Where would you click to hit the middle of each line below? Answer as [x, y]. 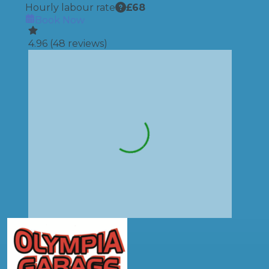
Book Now [60, 20]
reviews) [86, 44]
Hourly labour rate [70, 8]
